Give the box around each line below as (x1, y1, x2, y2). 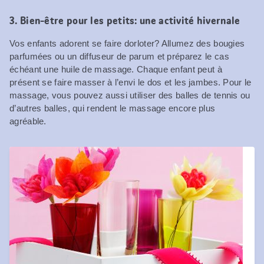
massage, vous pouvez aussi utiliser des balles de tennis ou (9, 90, 250, 100)
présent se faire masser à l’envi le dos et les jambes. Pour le (9, 77, 252, 87)
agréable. (9, 115, 47, 126)
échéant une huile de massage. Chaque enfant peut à (9, 64, 222, 74)
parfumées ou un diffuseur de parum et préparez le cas (9, 51, 229, 61)
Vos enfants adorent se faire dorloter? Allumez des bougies (9, 38, 245, 48)
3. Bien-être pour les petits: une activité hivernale (9, 13, 240, 28)
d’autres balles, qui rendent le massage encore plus (9, 103, 216, 113)
